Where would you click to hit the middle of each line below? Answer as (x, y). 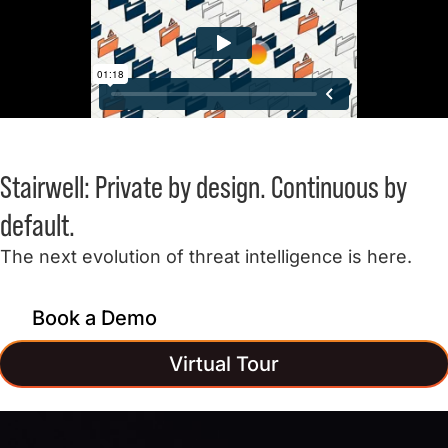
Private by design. (180, 186)
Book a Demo (94, 317)
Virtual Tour (224, 363)
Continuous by (336, 186)
